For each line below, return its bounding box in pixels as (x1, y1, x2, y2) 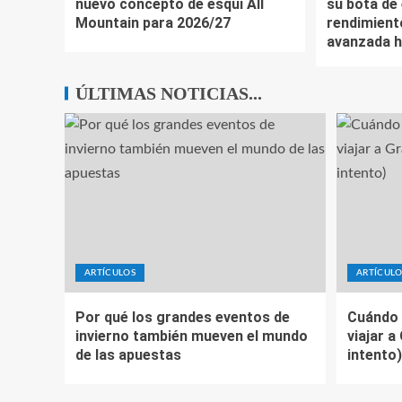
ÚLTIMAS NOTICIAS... (75, 83, 262, 103)
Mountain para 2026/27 (75, 14, 231, 31)
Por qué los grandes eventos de (75, 309, 290, 326)
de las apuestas (75, 346, 181, 363)
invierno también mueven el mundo (75, 328, 308, 345)
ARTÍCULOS (84, 268, 136, 277)
